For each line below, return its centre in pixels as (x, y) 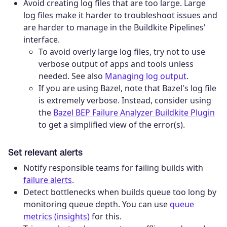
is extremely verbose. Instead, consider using (125, 100)
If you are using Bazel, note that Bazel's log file (127, 88)
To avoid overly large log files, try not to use (122, 51)
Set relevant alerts (45, 153)
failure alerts (48, 180)
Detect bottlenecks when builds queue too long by (120, 192)
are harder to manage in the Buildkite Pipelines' (115, 27)
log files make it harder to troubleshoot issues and (120, 15)
